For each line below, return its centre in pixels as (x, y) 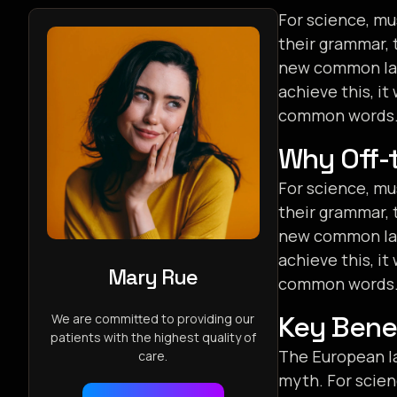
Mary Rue (153, 276)
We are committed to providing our (153, 318)
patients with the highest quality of (153, 337)
